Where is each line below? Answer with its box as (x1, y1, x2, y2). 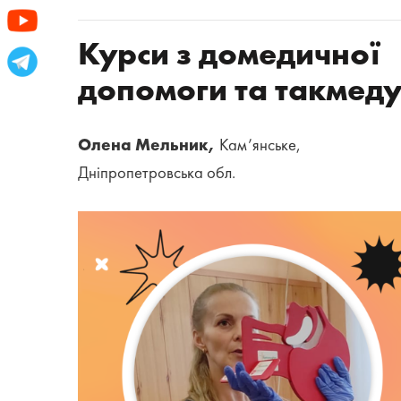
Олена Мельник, (78, 138, 219, 154)
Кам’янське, (219, 138, 301, 154)
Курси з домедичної (78, 39, 381, 72)
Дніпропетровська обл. (78, 166, 235, 182)
